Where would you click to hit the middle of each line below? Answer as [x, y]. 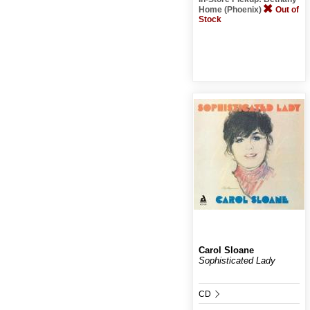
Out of [287, 9]
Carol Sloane [226, 250]
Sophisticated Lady [237, 260]
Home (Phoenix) [231, 9]
